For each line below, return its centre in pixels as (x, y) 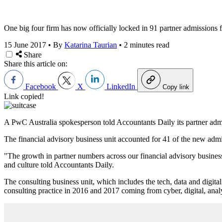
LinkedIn (121, 86)
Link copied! (24, 96)
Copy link (176, 87)
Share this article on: (36, 63)
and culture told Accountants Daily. (59, 165)
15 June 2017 (25, 45)
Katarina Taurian (91, 45)
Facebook (41, 86)
